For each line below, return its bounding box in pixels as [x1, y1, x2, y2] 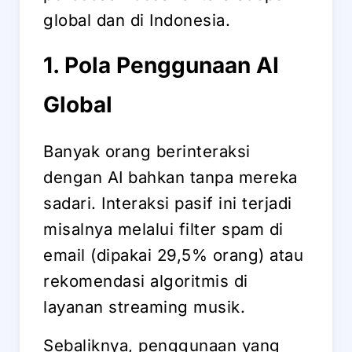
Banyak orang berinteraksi [43, 141, 251, 161]
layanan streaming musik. [43, 296, 245, 317]
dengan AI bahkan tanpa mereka [43, 167, 298, 187]
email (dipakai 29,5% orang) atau [43, 244, 303, 265]
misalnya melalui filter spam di [43, 218, 284, 239]
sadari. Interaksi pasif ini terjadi [43, 192, 292, 213]
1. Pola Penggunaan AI [43, 51, 279, 79]
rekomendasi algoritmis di [43, 270, 248, 291]
